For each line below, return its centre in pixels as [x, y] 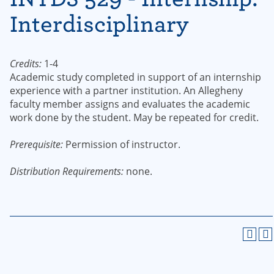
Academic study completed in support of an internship [135, 77]
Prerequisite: [36, 144]
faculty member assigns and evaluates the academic [130, 104]
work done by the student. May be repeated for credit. [134, 117]
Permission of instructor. [122, 144]
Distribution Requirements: [67, 171]
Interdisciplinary [99, 24]
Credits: [26, 64]
